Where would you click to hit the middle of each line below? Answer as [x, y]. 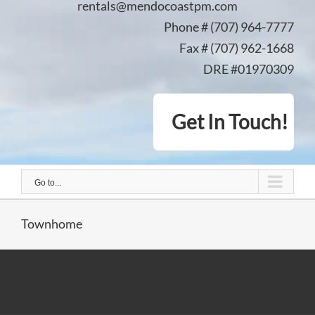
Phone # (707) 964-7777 [229, 26]
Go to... [48, 183]
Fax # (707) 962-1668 [237, 47]
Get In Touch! [230, 122]
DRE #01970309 [249, 69]
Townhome [52, 223]
